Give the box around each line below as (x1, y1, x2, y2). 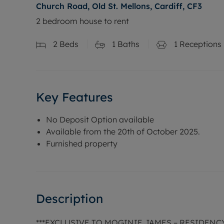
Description (36, 190, 103, 206)
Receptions (177, 39, 221, 49)
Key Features (36, 89, 113, 104)
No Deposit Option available (46, 114, 154, 124)
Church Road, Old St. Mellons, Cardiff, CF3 (36, 1, 202, 11)
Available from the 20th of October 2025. (46, 126, 200, 136)
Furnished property (46, 138, 117, 148)
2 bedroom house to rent (36, 16, 129, 26)
